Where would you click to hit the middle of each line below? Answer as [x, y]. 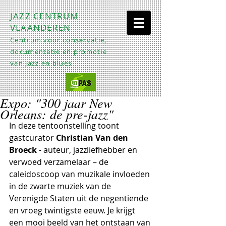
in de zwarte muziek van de [61, 186]
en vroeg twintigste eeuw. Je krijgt [73, 210]
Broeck [23, 150]
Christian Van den [93, 138]
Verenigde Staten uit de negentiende [80, 198]
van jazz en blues [41, 63]
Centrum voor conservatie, [59, 40]
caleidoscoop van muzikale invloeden [80, 174]
